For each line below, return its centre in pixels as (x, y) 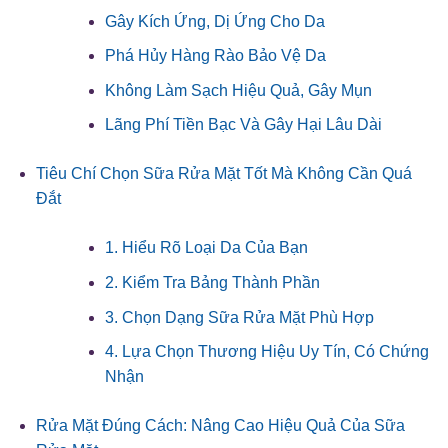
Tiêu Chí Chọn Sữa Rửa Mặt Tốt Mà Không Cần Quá (223, 174)
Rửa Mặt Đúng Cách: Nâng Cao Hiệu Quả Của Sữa (220, 426)
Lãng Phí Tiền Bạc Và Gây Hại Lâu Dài (243, 125)
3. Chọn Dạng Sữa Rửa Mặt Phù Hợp (239, 317)
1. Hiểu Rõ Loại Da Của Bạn (206, 248)
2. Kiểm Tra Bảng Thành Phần (212, 282)
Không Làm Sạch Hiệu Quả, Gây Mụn (238, 90)
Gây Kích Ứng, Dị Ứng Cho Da (214, 21)
